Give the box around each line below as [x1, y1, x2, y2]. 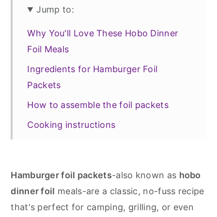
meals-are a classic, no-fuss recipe [55, 186, 204, 196]
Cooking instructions [27, 120, 116, 130]
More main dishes [27, 179, 102, 189]
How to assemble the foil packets [27, 100, 169, 110]
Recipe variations [27, 139, 100, 150]
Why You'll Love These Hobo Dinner [27, 28, 179, 38]
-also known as [112, 170, 179, 180]
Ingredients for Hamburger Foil [27, 64, 158, 74]
